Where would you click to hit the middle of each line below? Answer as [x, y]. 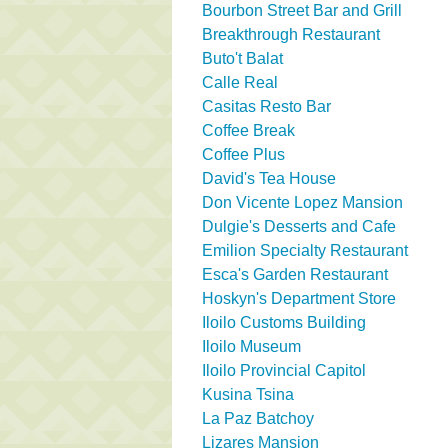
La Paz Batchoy [258, 418]
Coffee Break [248, 130]
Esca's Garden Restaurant [295, 274]
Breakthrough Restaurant [291, 34]
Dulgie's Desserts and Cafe [299, 226]
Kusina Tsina [248, 394]
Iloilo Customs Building [284, 322]
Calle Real [240, 82]
